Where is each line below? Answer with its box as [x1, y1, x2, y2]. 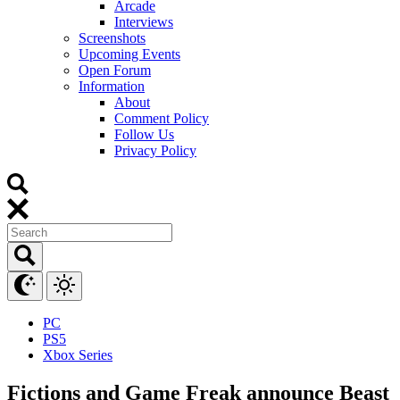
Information [79, 78, 145, 94]
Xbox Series [43, 346, 112, 362]
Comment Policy [114, 110, 209, 126]
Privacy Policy [114, 142, 196, 158]
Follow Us [114, 126, 174, 142]
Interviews [114, 13, 173, 29]
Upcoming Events [79, 46, 180, 62]
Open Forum [79, 62, 151, 78]
